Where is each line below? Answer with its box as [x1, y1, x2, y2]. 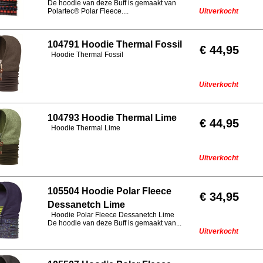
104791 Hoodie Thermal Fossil [48, 39, 182, 49]
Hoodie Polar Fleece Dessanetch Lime [48, 211, 174, 219]
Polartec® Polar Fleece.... [48, 7, 129, 15]
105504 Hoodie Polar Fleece [48, 186, 171, 196]
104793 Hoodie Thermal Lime [48, 113, 177, 123]
